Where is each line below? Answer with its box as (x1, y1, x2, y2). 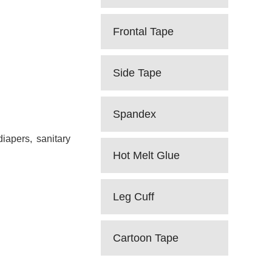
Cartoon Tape (113, 232, 178, 244)
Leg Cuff (113, 191, 154, 203)
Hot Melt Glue (113, 149, 180, 161)
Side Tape (113, 67, 161, 79)
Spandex (113, 108, 156, 120)
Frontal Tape (113, 25, 174, 38)
